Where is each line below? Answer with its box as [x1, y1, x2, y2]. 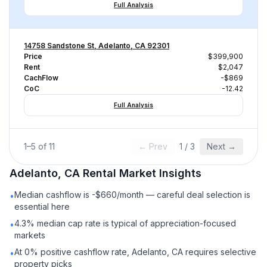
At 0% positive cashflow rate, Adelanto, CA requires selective [14, 247, 256, 257]
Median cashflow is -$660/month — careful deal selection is [14, 190, 250, 200]
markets [14, 230, 45, 240]
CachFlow [24, 73, 58, 82]
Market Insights [116, 167, 201, 179]
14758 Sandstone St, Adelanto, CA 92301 [24, 41, 169, 50]
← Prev [138, 141, 167, 151]
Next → [207, 141, 236, 151]
